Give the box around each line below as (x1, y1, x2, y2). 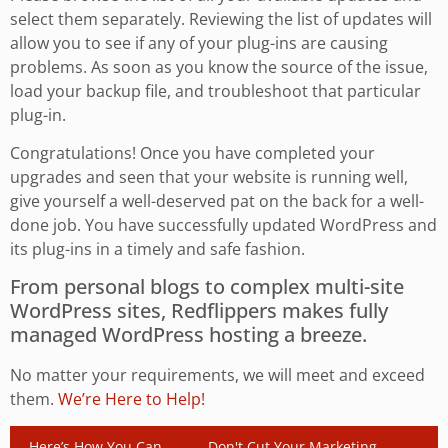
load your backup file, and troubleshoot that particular (10, 79, 421, 102)
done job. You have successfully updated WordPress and (10, 213, 437, 236)
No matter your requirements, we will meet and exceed (10, 364, 425, 387)
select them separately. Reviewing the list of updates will (10, 7, 432, 30)
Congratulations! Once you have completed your (10, 141, 375, 164)
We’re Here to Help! (58, 388, 205, 411)
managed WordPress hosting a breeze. (10, 321, 367, 349)
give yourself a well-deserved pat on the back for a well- (10, 189, 424, 212)
